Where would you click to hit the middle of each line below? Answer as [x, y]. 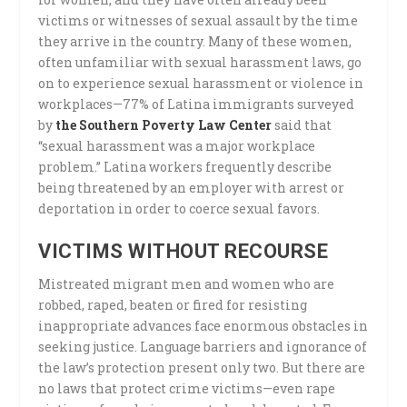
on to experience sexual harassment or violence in [201, 83]
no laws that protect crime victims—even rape [187, 389]
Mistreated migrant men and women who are [187, 284]
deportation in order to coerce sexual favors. [179, 208]
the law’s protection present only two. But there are [202, 368]
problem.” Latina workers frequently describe [185, 166]
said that [302, 124]
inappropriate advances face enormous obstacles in [203, 326]
